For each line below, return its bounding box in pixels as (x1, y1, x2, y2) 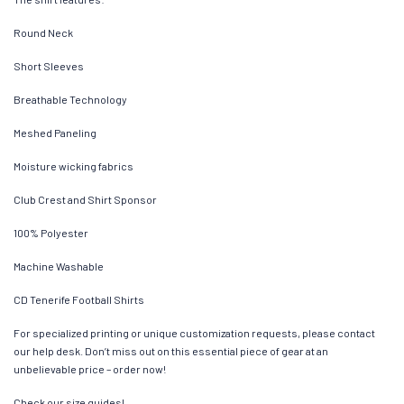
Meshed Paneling (14, 125, 96, 139)
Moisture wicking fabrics (14, 159, 133, 172)
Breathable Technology (14, 92, 127, 106)
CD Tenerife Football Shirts (14, 292, 144, 306)
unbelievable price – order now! (14, 362, 166, 375)
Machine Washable (14, 259, 104, 272)
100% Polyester (14, 225, 88, 239)
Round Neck (14, 25, 73, 39)
